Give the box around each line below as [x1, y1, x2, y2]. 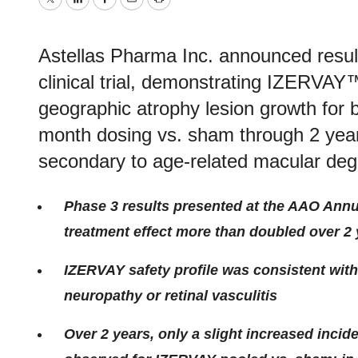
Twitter [49, 2, 92, 18]
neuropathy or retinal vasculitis [64, 288, 277, 304]
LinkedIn [76, 2, 131, 18]
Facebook [103, 2, 167, 18]
